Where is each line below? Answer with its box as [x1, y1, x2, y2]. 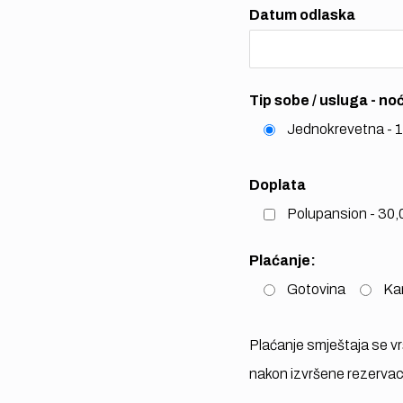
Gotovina [286, 282, 345, 297]
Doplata [248, 177, 306, 193]
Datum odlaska [248, 7, 355, 22]
